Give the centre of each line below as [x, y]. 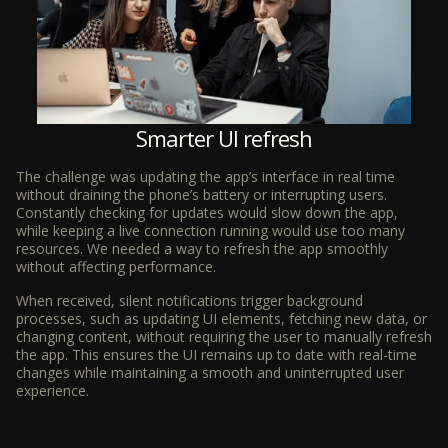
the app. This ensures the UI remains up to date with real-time [216, 354]
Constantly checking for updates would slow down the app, [207, 212]
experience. [52, 390]
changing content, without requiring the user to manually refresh [224, 336]
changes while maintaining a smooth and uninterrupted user [210, 372]
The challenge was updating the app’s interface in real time [205, 176]
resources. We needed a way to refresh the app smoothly [202, 248]
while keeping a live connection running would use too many [210, 230]
